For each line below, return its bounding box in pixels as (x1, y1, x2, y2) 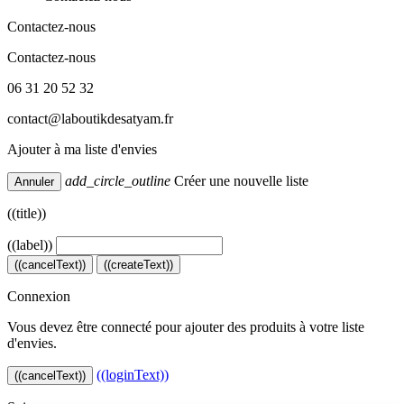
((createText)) (104, 258, 173, 272)
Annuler (14, 175, 54, 189)
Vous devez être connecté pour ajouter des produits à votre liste (7, 319, 364, 335)
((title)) (7, 206, 46, 222)
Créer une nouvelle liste (170, 173, 308, 189)
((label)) (7, 237, 52, 253)
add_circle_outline (65, 173, 170, 189)
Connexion (7, 289, 70, 305)
